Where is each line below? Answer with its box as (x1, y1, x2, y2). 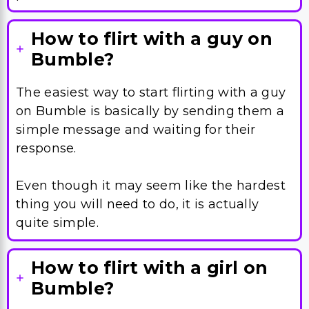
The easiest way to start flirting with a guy (16, 19, 286, 34)
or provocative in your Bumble (16, 285, 210, 300)
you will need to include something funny (16, 266, 283, 281)
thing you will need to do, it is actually (16, 130, 259, 146)
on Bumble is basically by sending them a (16, 37, 284, 52)
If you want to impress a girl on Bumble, (16, 248, 272, 263)
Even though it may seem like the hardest (16, 112, 286, 127)
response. (16, 74, 77, 90)
